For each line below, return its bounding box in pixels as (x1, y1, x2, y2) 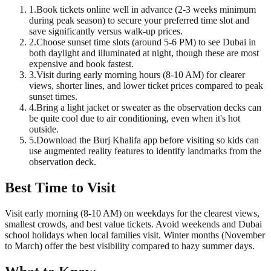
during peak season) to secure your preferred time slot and (29, 15, 249, 26)
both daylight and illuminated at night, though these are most (29, 48, 259, 59)
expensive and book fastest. (29, 59, 134, 70)
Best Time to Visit (5, 180, 116, 196)
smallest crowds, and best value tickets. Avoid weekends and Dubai (5, 219, 262, 230)
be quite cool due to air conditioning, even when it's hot (29, 113, 240, 124)
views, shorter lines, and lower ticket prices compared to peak (29, 80, 263, 91)
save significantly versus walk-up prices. (29, 26, 183, 37)
